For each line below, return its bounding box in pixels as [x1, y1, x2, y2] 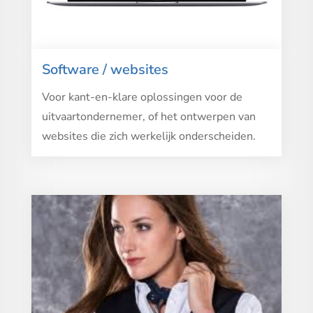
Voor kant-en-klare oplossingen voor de [41, 89, 242, 105]
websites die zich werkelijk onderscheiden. [41, 129, 256, 145]
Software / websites [41, 60, 168, 80]
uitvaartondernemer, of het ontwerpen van [41, 109, 256, 125]
